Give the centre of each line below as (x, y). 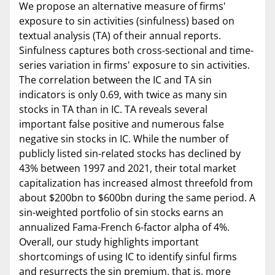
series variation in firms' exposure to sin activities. (134, 65)
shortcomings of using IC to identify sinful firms (128, 257)
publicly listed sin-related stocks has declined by (130, 154)
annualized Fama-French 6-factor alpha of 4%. (124, 227)
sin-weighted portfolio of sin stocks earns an (121, 213)
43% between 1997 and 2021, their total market (128, 168)
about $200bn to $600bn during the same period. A (137, 198)
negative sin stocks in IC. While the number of (124, 139)
